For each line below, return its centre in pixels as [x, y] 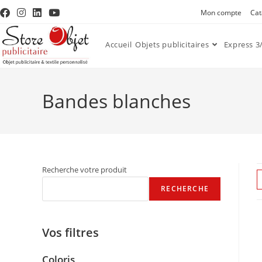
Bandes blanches [116, 101]
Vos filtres [70, 232]
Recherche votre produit [85, 170]
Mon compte [221, 13]
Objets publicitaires [172, 44]
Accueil [119, 44]
